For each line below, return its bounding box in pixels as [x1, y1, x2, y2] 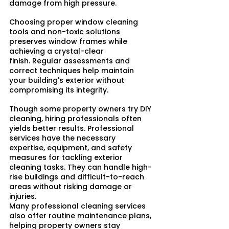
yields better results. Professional [9, 123, 136, 134]
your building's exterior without [9, 75, 126, 86]
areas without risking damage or [9, 181, 134, 192]
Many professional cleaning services [9, 201, 148, 212]
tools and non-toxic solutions [9, 27, 122, 37]
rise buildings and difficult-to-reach [9, 172, 146, 182]
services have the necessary [9, 133, 118, 144]
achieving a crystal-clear [9, 46, 106, 57]
